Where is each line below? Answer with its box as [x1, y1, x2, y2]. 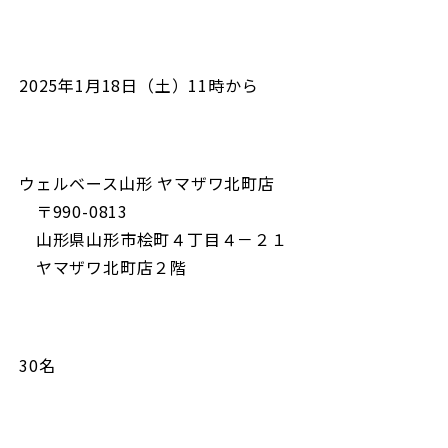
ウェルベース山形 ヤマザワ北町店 [19, 171, 275, 195]
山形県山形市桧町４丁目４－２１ [19, 227, 288, 251]
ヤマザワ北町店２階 [19, 255, 188, 279]
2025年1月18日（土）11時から [19, 73, 259, 97]
